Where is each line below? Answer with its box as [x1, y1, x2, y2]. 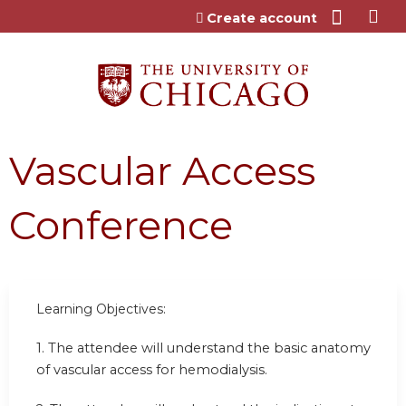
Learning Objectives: [36, 300, 166, 317]
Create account [207, 10, 317, 26]
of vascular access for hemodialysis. [36, 362, 267, 379]
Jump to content [140, 5, 266, 23]
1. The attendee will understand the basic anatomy [36, 340, 371, 357]
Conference [9, 200, 233, 249]
